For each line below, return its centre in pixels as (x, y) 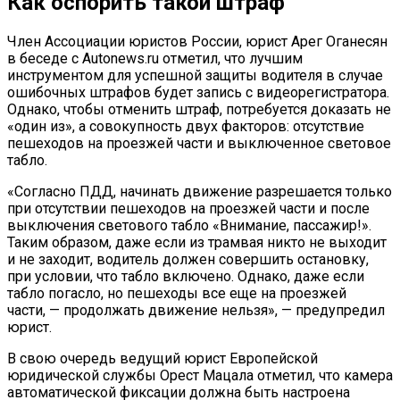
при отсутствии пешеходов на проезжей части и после (188, 209)
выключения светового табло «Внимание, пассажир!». (189, 226)
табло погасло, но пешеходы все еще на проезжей (177, 294)
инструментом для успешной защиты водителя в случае (195, 76)
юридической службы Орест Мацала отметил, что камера (200, 376)
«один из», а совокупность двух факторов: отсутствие (186, 127)
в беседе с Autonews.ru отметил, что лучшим (155, 59)
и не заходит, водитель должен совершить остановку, (188, 260)
